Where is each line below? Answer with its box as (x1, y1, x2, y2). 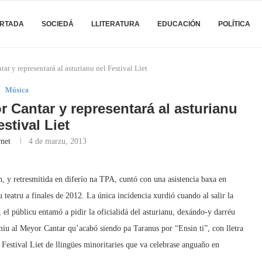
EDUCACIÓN (157, 20, 201, 28)
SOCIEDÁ (42, 20, 74, 28)
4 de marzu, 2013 (29, 137, 87, 146)
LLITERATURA (91, 20, 140, 28)
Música (5, 85, 29, 94)
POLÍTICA (218, 20, 250, 28)
